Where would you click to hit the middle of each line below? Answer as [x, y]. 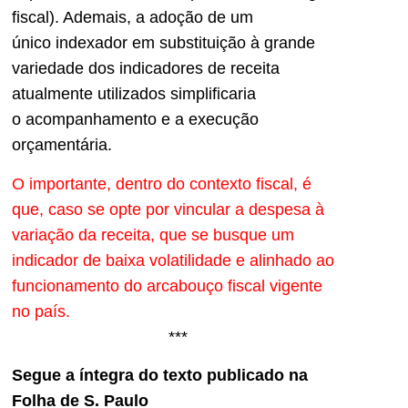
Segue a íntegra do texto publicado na [160, 375]
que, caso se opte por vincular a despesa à [168, 209]
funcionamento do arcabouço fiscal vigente [167, 286]
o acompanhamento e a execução [135, 120]
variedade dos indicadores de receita [146, 69]
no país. [43, 311]
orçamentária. [62, 145]
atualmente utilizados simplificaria [134, 94]
